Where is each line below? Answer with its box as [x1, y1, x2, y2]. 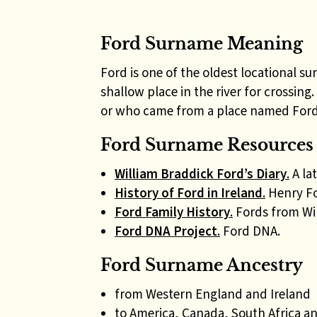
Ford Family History [115, 203, 230, 221]
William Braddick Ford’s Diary [115, 165, 287, 183]
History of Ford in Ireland [115, 184, 263, 202]
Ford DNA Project [115, 222, 217, 240]
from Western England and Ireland [115, 285, 311, 303]
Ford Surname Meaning [100, 34, 303, 54]
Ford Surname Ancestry [100, 255, 303, 275]
